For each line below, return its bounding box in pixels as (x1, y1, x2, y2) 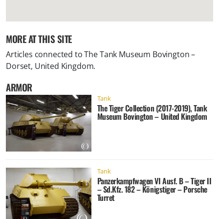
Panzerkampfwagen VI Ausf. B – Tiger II (97, 175, 212, 187)
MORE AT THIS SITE (6, 31, 72, 46)
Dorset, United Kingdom (6, 60, 94, 71)
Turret (97, 192, 114, 204)
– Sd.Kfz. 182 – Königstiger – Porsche (97, 183, 207, 196)
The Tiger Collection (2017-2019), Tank (97, 102, 207, 114)
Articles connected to (6, 48, 85, 60)
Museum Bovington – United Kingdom (97, 110, 207, 122)
